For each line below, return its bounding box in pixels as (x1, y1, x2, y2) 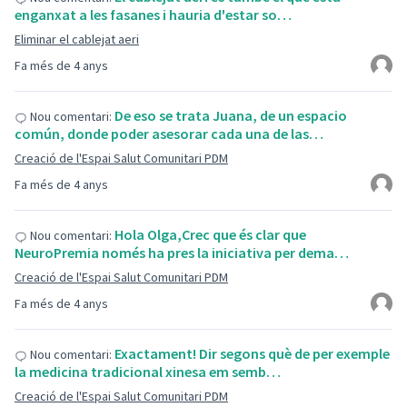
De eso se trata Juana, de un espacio (114, 106, 347, 124)
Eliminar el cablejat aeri (15, 31, 139, 47)
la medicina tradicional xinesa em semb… (15, 362, 281, 381)
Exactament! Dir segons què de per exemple (114, 344, 390, 362)
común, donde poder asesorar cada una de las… (15, 124, 323, 143)
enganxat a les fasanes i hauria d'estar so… (15, 5, 292, 24)
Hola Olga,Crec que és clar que (114, 225, 306, 243)
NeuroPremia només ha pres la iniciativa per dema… (15, 243, 349, 262)
